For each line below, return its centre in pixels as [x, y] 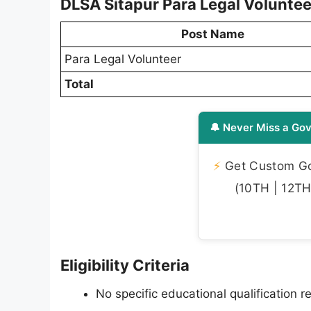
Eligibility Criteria [125, 265]
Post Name [212, 34]
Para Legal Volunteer [123, 59]
